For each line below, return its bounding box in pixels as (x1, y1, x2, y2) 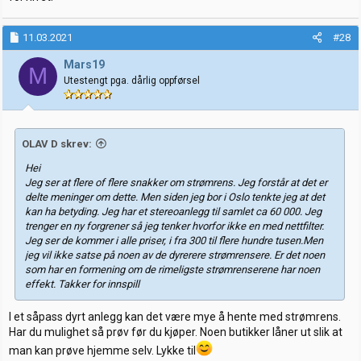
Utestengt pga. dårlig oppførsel (64, 74, 200, 86)
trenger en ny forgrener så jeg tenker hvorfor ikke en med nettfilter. (25, 220, 324, 233)
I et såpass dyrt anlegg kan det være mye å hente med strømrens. (9, 309, 341, 323)
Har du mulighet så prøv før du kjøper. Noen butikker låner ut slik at (9, 325, 342, 338)
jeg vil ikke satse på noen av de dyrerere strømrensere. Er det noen (25, 249, 325, 262)
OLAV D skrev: (22, 138, 92, 151)
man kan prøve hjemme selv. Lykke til (9, 343, 196, 357)
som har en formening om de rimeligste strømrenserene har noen (25, 263, 320, 276)
